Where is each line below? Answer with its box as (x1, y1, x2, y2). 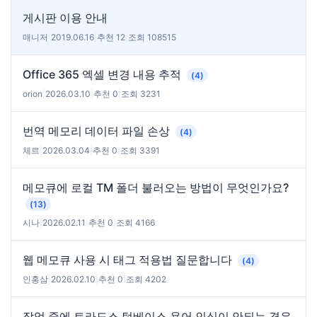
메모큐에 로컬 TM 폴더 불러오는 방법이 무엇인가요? (23, 180, 289, 195)
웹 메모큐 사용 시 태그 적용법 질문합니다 (23, 253, 235, 267)
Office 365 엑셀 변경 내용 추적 (23, 67, 184, 82)
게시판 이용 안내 (23, 11, 108, 25)
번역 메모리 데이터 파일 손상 (23, 124, 173, 139)
